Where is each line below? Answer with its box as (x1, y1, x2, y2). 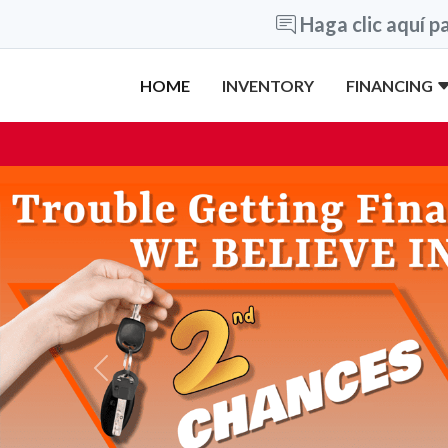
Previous (99, 368, 160, 388)
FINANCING (346, 75, 437, 95)
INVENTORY (222, 75, 315, 95)
